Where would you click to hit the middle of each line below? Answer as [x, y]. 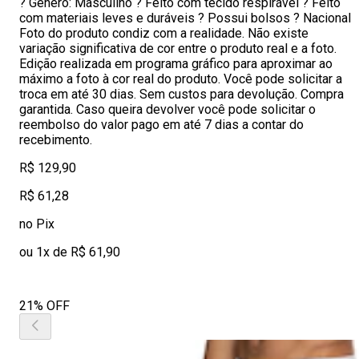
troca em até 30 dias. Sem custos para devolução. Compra [182, 94]
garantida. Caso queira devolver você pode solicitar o [167, 109]
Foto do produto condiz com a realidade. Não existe [164, 33]
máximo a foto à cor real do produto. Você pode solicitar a [181, 79]
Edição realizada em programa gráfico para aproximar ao [176, 64]
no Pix [37, 224]
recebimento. [56, 140]
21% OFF [44, 306]
